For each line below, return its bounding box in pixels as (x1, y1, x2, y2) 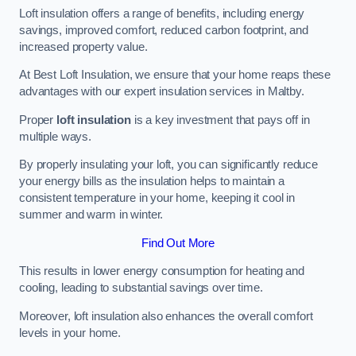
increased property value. (19, 40, 148, 53)
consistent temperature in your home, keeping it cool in (19, 192, 296, 205)
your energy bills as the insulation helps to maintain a (19, 175, 285, 188)
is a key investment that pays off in (130, 113, 310, 126)
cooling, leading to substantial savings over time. (19, 281, 263, 295)
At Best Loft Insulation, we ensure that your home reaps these (19, 68, 331, 82)
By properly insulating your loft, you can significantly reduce (19, 158, 318, 172)
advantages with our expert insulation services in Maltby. (19, 85, 304, 99)
